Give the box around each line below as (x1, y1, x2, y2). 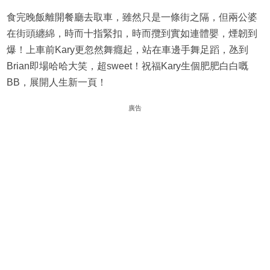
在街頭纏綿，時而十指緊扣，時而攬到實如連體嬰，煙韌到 (6, 28, 257, 39)
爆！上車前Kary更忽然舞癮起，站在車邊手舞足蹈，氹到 (6, 45, 248, 55)
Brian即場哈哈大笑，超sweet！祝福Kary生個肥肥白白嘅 (6, 61, 248, 72)
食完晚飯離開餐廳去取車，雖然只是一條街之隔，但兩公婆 (6, 12, 257, 23)
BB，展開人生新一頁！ (6, 77, 107, 88)
